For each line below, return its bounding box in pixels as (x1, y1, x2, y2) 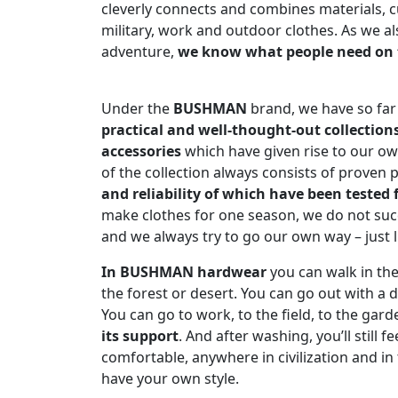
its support (101, 326, 179, 346)
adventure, (101, 42, 178, 62)
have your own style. (101, 369, 239, 389)
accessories (101, 141, 181, 162)
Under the (101, 99, 173, 119)
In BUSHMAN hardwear (101, 262, 267, 283)
